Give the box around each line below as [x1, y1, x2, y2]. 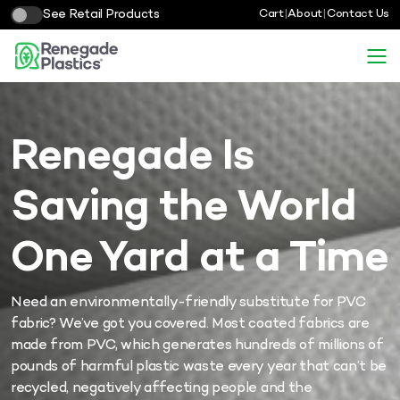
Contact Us [326, 6, 389, 22]
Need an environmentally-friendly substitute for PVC [11, 293, 366, 313]
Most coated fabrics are [212, 314, 370, 335]
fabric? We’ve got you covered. [11, 314, 209, 335]
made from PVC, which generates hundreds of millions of [11, 336, 384, 356]
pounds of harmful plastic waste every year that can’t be [11, 357, 387, 378]
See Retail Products [43, 6, 160, 23]
